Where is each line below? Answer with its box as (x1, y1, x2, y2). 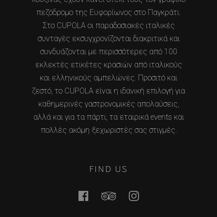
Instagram (134, 189, 187, 203)
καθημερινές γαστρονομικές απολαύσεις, (38, 99, 179, 109)
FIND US (89, 163, 128, 175)
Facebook (83, 189, 133, 203)
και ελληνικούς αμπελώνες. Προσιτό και (40, 73, 177, 83)
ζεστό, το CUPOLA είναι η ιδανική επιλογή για (32, 86, 185, 96)
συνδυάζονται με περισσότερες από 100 (40, 47, 177, 57)
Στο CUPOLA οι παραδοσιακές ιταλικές (42, 21, 175, 31)
